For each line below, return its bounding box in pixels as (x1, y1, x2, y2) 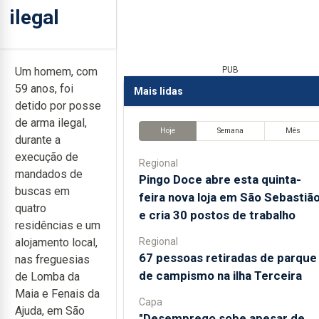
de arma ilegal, (15, 116, 87, 130)
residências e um (15, 219, 100, 232)
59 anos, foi (15, 82, 73, 95)
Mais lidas (133, 85, 183, 97)
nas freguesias (15, 253, 90, 266)
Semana (216, 126, 244, 136)
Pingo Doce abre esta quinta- (138, 172, 301, 187)
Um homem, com (15, 65, 98, 78)
